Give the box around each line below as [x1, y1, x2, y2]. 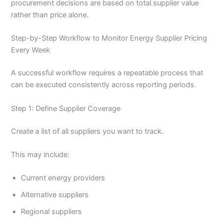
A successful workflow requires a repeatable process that [11, 68, 204, 78]
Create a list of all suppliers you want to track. [11, 126, 164, 136]
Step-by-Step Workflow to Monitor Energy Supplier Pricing [11, 34, 208, 43]
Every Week [11, 46, 51, 55]
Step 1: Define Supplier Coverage [11, 104, 121, 113]
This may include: [11, 150, 70, 159]
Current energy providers [21, 173, 106, 183]
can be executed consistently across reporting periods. [11, 80, 197, 90]
